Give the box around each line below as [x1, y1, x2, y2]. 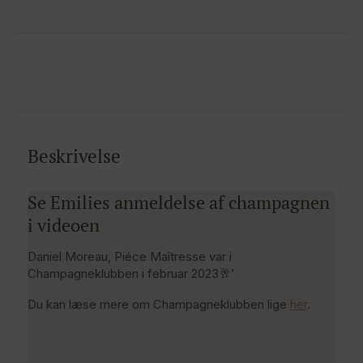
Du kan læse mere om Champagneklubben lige [28, 296, 290, 312]
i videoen [28, 213, 100, 237]
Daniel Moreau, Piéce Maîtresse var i [28, 248, 232, 264]
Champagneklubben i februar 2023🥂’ [28, 265, 234, 281]
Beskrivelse [28, 143, 121, 169]
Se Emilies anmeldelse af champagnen [28, 190, 330, 214]
